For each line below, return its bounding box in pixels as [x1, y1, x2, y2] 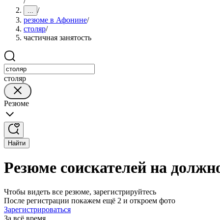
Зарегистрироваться [4, 205, 71, 214]
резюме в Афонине [24, 16, 87, 24]
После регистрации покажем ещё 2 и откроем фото [4, 196, 175, 205]
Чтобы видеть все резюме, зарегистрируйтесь [4, 187, 156, 196]
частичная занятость [24, 33, 91, 42]
